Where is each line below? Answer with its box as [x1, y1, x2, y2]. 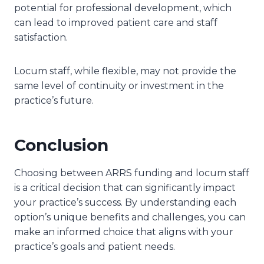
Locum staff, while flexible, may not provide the [14, 65, 236, 77]
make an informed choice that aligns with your [14, 226, 233, 237]
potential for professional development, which [14, 2, 232, 14]
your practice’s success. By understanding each [14, 196, 236, 208]
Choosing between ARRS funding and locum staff [14, 167, 249, 179]
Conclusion [14, 134, 108, 155]
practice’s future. [14, 94, 94, 106]
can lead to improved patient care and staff [14, 16, 217, 28]
